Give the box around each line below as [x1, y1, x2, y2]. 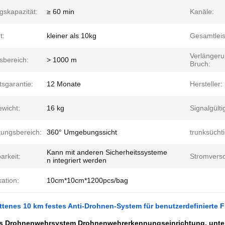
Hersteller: [190, 80, 222, 88]
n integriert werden [47, 156, 106, 164]
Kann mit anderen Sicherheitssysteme [47, 148, 167, 156]
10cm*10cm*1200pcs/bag [47, 176, 128, 184]
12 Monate [47, 80, 81, 88]
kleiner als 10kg [47, 32, 96, 40]
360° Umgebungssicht [47, 128, 117, 136]
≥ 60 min [47, 8, 74, 16]
